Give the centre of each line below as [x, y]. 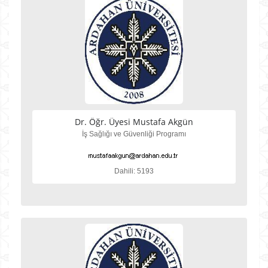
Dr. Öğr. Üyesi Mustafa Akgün [134, 122]
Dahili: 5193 [134, 171]
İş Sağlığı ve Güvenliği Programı [134, 134]
